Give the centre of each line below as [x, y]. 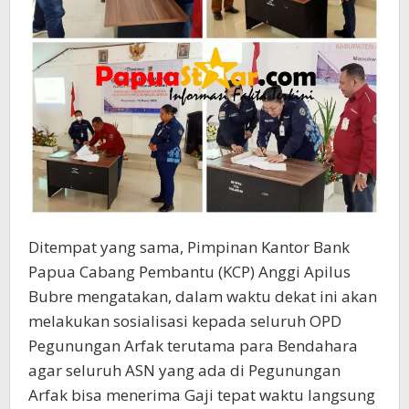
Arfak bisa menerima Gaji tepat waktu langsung [202, 395]
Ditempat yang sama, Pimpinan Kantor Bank [189, 247]
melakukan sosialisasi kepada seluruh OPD [185, 321]
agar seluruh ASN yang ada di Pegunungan [184, 371]
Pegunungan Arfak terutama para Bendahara [193, 346]
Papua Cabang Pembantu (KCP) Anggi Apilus [189, 272]
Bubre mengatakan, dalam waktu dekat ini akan [203, 297]
